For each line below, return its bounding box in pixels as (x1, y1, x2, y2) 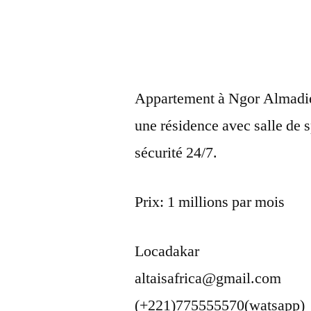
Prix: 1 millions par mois (135, 192, 285, 212)
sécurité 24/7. (135, 143, 218, 163)
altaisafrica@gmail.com (135, 269, 282, 289)
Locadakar (135, 242, 200, 262)
